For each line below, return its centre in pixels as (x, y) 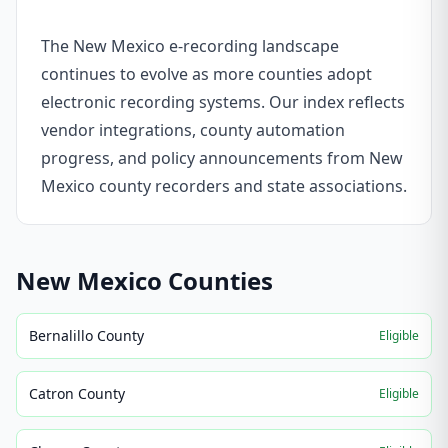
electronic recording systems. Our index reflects (223, 102)
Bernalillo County (86, 335)
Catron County (77, 393)
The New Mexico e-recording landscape (190, 46)
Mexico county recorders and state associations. (224, 186)
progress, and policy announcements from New (222, 158)
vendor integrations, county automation (193, 130)
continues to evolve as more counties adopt (206, 74)
